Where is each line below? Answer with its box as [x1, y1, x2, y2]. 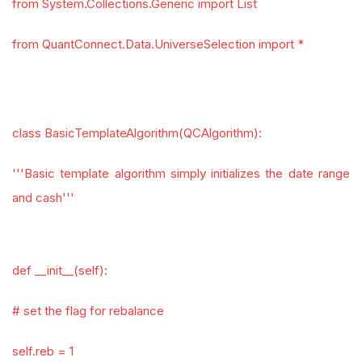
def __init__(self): [12, 263, 107, 278]
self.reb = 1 [12, 343, 74, 359]
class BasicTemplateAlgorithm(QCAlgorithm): [12, 125, 262, 141]
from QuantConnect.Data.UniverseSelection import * [12, 36, 304, 52]
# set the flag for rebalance [12, 303, 164, 318]
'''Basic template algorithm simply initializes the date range [12, 166, 350, 181]
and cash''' [12, 190, 74, 205]
